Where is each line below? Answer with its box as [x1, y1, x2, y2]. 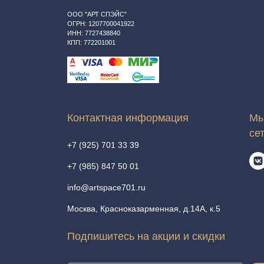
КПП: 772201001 [67, 39, 115, 46]
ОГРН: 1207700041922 [67, 20, 134, 27]
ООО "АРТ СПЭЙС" [67, 11, 127, 18]
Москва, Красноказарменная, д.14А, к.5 [67, 204, 220, 213]
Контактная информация [67, 112, 189, 124]
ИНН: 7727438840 [67, 29, 120, 37]
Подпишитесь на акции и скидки [67, 230, 225, 242]
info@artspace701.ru [67, 183, 146, 192]
